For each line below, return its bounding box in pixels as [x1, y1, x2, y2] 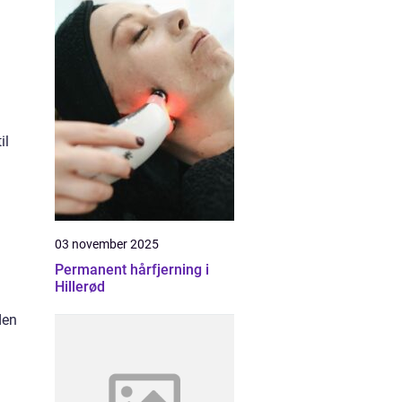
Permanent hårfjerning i [55, 261, 209, 278]
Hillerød [55, 278, 105, 295]
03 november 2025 [55, 237, 159, 251]
